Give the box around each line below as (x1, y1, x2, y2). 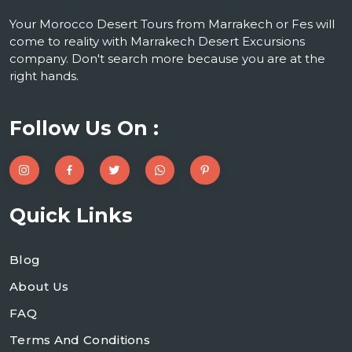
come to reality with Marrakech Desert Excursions (9, 33, 305, 49)
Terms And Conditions (9, 332, 150, 348)
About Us (9, 279, 69, 295)
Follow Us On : (9, 115, 159, 140)
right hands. (9, 68, 79, 83)
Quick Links (9, 203, 133, 228)
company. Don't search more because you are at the (9, 50, 325, 66)
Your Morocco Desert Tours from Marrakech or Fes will (9, 16, 335, 31)
